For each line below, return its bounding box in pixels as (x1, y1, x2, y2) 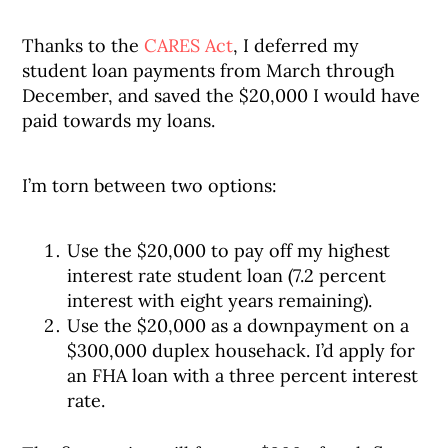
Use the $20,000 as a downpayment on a (67, 314, 410, 337)
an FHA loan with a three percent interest (67, 364, 419, 387)
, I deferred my (233, 34, 360, 57)
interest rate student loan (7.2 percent (67, 264, 387, 287)
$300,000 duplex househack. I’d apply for (67, 339, 416, 362)
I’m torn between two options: (22, 174, 278, 197)
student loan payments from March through (22, 59, 396, 82)
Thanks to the (22, 34, 145, 57)
